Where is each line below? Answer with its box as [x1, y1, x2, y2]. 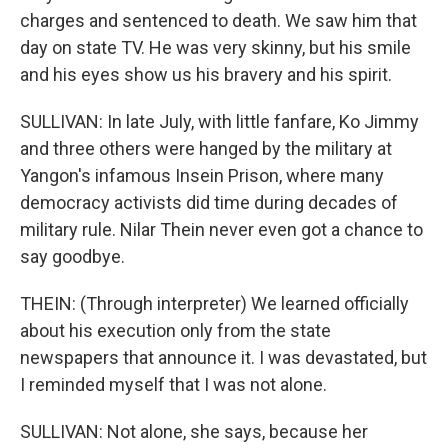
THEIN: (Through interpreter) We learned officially [20, 293, 409, 314]
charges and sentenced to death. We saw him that [20, 10, 417, 31]
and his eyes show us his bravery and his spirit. [20, 64, 392, 85]
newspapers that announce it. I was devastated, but [20, 347, 427, 368]
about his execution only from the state [20, 320, 331, 341]
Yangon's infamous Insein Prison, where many [20, 165, 384, 186]
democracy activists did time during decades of [20, 192, 398, 213]
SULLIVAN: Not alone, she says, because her [20, 421, 368, 442]
